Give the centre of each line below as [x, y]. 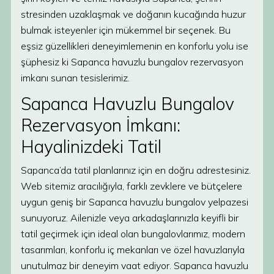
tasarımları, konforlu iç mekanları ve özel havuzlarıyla [133, 250]
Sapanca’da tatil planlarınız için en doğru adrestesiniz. [136, 170]
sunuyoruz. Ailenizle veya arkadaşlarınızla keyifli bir [130, 218]
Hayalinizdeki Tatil [91, 146]
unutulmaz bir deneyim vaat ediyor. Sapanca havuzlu [135, 265]
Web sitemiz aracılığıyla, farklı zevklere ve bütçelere [131, 186]
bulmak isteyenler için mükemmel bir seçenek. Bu [126, 30]
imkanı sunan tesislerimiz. [75, 78]
